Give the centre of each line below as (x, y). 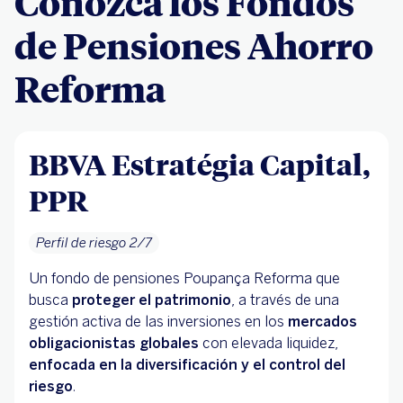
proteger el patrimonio (152, 300)
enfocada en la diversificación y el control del (187, 365)
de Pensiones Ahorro (194, 45)
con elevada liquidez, (269, 344)
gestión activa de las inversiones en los (158, 322)
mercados (322, 322)
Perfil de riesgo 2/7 (94, 243)
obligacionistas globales (114, 344)
